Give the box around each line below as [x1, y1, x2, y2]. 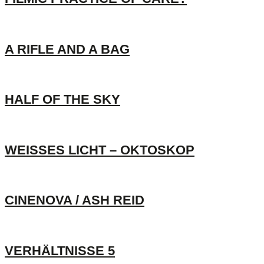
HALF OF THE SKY [5, 92, 120, 107]
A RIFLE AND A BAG [5, 41, 130, 57]
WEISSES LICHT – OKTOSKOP [5, 142, 194, 157]
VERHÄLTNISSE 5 [5, 243, 115, 258]
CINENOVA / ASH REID [5, 193, 144, 208]
